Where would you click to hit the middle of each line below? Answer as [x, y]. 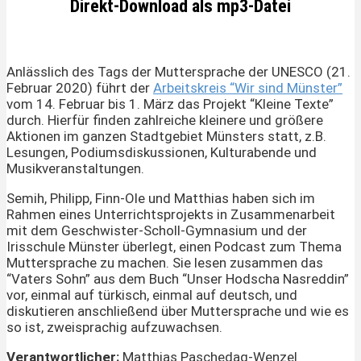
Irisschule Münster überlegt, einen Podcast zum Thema [174, 247]
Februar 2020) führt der [80, 88]
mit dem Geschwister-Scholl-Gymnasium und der [157, 231]
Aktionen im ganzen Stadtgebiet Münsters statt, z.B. [166, 137]
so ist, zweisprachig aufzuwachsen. [114, 328]
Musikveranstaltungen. [75, 169]
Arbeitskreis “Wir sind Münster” [248, 88]
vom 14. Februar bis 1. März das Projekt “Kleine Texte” [170, 104]
